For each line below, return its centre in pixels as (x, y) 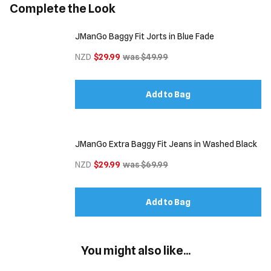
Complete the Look (63, 8)
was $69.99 (145, 165)
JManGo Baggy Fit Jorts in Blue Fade (145, 36)
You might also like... (135, 250)
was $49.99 (145, 57)
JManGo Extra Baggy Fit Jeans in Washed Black (166, 144)
